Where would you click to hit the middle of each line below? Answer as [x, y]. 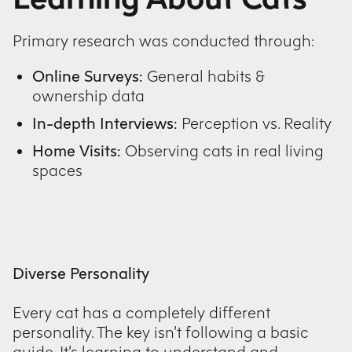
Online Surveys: [88, 76]
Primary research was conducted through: [163, 40]
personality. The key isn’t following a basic [161, 332]
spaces [57, 170]
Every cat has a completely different [141, 312]
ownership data [88, 95]
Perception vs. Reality [255, 123]
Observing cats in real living [222, 150]
